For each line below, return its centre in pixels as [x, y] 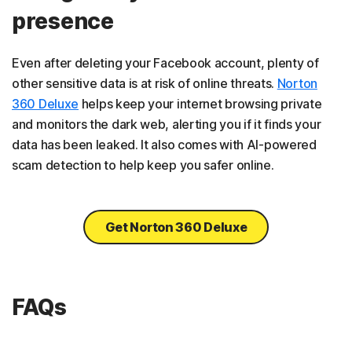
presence [63, 22]
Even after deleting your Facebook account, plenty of [165, 63]
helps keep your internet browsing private [200, 104]
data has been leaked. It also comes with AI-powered [164, 145]
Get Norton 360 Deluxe [176, 227]
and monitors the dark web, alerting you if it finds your [167, 125]
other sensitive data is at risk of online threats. [145, 84]
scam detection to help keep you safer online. [143, 165]
